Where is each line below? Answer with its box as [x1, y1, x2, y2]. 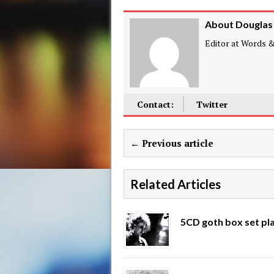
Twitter [196, 98, 228, 110]
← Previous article [130, 137, 213, 149]
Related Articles [130, 177, 221, 191]
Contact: [137, 98, 174, 110]
